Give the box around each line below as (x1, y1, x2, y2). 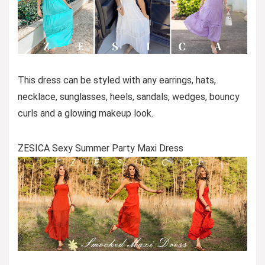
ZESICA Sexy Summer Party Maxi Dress (18, 142, 183, 154)
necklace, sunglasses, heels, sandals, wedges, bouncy (18, 91, 240, 102)
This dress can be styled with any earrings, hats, (18, 74, 216, 86)
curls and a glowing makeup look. (18, 107, 153, 119)
